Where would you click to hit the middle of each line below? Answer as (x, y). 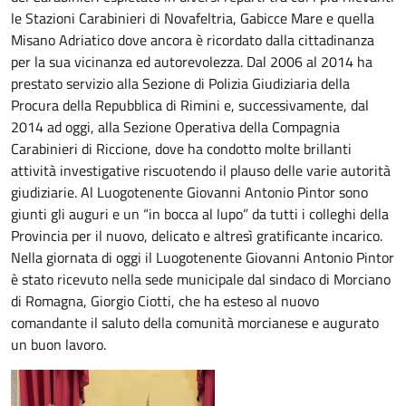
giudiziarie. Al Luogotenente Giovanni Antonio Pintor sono (189, 192)
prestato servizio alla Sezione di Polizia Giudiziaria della (180, 83)
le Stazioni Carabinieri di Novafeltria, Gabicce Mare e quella (193, 18)
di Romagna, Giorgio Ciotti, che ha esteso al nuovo (165, 301)
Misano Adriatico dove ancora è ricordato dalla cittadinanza (193, 40)
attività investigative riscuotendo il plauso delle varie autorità (201, 170)
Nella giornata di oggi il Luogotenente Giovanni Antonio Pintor (203, 257)
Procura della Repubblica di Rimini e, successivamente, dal (190, 105)
